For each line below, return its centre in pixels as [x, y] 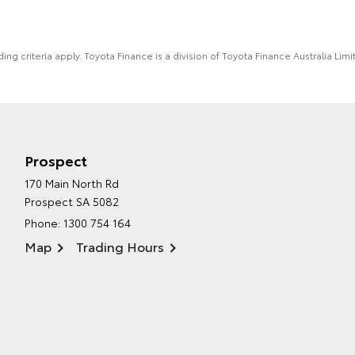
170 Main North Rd [71, 183]
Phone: [44, 223]
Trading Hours [120, 246]
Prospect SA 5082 [71, 202]
